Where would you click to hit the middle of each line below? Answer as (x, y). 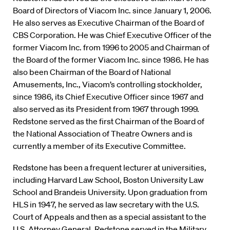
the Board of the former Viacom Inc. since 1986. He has (111, 60)
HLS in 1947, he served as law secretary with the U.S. (106, 205)
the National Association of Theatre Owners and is (103, 134)
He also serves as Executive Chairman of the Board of (109, 23)
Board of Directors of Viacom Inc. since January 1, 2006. (112, 11)
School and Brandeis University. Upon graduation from (110, 192)
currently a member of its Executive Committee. (99, 146)
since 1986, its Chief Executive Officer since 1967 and (108, 97)
